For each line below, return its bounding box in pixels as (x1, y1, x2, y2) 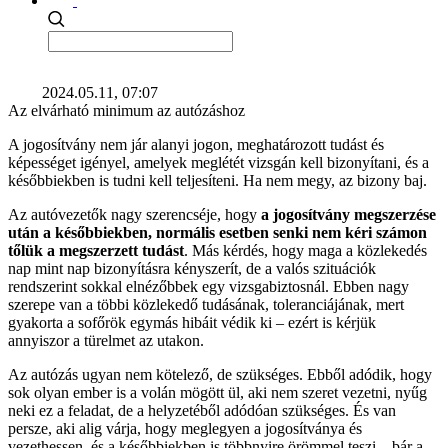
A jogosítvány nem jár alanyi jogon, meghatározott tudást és (8, 136, 384, 153)
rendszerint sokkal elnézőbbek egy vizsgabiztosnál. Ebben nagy (8, 278, 409, 295)
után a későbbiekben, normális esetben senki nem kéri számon (8, 224, 427, 241)
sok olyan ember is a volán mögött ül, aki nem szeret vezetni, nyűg (8, 384, 427, 401)
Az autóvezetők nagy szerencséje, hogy (8, 206, 261, 223)
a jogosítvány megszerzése (261, 206, 436, 223)
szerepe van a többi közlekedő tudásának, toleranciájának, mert (8, 296, 404, 313)
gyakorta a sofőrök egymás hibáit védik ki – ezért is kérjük (8, 314, 376, 331)
